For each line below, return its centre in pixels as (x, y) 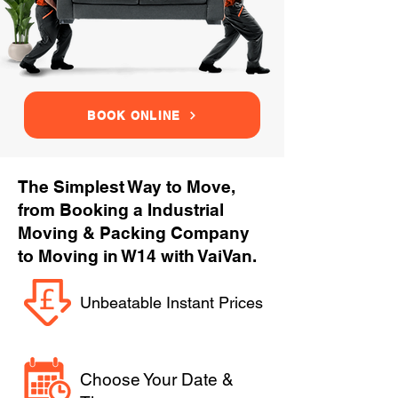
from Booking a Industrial (121, 210)
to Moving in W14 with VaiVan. (137, 256)
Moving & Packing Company (134, 233)
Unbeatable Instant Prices (171, 302)
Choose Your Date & (157, 379)
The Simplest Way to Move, (127, 187)
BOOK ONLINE (134, 115)
